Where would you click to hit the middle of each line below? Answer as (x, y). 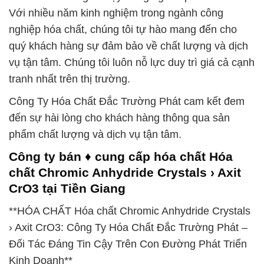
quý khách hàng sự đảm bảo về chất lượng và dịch (128, 46)
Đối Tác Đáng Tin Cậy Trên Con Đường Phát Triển (128, 244)
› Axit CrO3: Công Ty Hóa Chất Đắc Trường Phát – (128, 227)
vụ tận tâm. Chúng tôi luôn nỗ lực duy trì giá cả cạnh (132, 63)
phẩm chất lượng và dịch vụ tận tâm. (95, 135)
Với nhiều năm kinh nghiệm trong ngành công (116, 13)
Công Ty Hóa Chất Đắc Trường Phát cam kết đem (127, 102)
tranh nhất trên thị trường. (70, 79)
